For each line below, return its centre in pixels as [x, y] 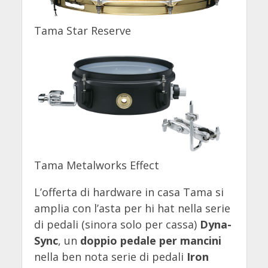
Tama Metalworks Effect [96, 165]
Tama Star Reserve [82, 30]
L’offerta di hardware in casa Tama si [129, 192]
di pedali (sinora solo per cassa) [117, 225]
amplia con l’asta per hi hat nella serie [132, 208]
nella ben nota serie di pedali [110, 257]
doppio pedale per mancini [150, 241]
